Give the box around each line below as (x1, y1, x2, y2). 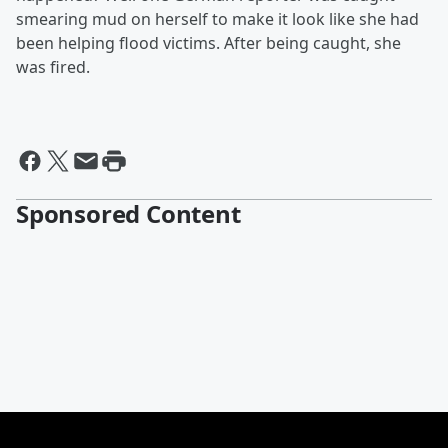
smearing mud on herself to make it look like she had (16, 8, 419, 30)
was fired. (16, 56, 90, 78)
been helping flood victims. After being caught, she (16, 32, 401, 54)
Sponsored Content (16, 197, 241, 230)
